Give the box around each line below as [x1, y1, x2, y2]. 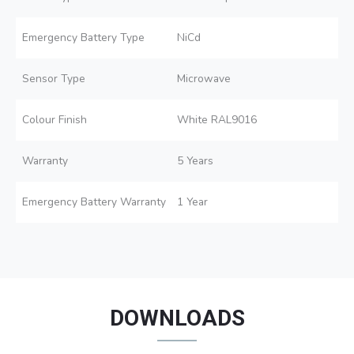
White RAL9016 [177, 112, 257, 128]
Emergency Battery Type [22, 30, 145, 46]
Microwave [177, 71, 231, 87]
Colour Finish [22, 112, 87, 128]
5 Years [177, 153, 213, 169]
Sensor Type [22, 71, 85, 87]
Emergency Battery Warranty [22, 194, 166, 210]
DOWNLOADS [109, 305, 245, 332]
